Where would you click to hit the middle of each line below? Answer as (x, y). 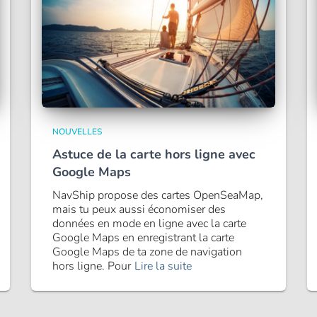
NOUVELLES (77, 132)
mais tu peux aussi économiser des (139, 209)
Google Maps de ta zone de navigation (147, 252)
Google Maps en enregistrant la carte (143, 238)
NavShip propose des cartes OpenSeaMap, (158, 195)
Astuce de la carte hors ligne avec (154, 154)
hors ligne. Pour (92, 266)
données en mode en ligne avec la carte (149, 224)
